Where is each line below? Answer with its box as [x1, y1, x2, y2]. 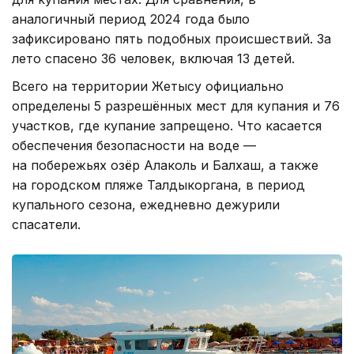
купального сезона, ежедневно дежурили [12, 196, 280, 213]
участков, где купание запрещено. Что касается [12, 117, 322, 134]
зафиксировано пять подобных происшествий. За [12, 30, 331, 47]
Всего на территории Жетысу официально [12, 77, 284, 94]
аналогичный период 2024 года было [12, 10, 250, 27]
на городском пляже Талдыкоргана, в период [12, 176, 305, 193]
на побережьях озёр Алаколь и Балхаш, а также [12, 156, 318, 173]
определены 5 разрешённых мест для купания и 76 [12, 97, 340, 114]
